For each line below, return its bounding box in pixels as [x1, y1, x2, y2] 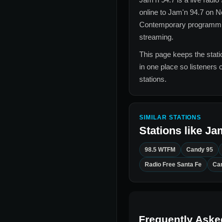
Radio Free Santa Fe [145, 161, 202, 168]
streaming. [139, 33, 173, 42]
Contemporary [139, 20, 186, 29]
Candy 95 [186, 146, 213, 154]
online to [139, 8, 168, 17]
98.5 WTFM [145, 146, 175, 154]
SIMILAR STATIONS [139, 114, 202, 121]
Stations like [139, 124, 205, 137]
